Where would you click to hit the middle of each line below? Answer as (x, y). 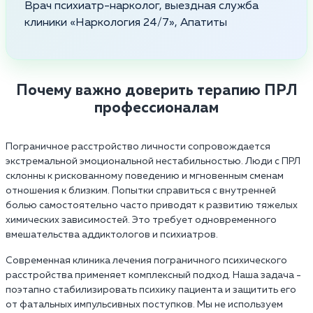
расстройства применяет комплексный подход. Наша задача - (153, 275)
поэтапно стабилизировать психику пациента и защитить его (151, 290)
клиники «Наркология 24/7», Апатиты (126, 23)
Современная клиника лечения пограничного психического (146, 260)
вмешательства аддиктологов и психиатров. (112, 234)
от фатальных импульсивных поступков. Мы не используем (144, 304)
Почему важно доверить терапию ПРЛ (156, 90)
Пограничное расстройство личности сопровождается (138, 146)
